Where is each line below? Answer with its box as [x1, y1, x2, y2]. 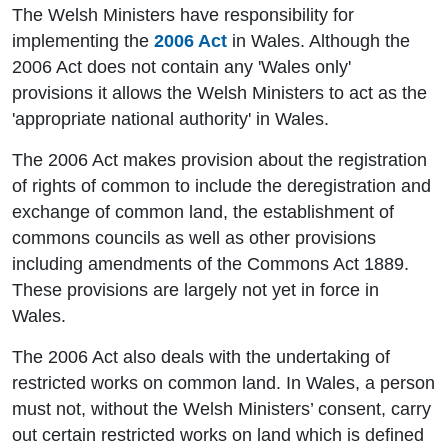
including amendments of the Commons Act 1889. [12, 254, 409, 275]
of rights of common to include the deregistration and [12, 176, 431, 197]
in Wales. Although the [227, 31, 410, 52]
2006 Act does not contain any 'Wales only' [12, 57, 351, 78]
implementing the [12, 31, 154, 52]
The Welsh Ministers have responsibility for [12, 5, 354, 26]
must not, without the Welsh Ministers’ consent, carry [12, 399, 431, 420]
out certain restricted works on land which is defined [12, 425, 424, 446]
